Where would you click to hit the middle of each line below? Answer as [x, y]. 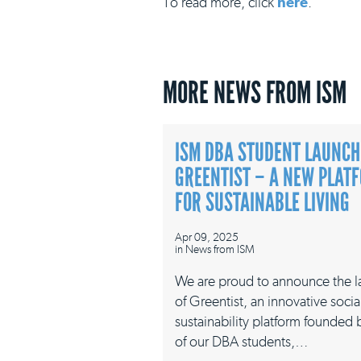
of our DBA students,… [242, 342]
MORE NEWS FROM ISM [255, 93]
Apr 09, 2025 [207, 237]
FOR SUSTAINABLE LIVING [262, 202]
